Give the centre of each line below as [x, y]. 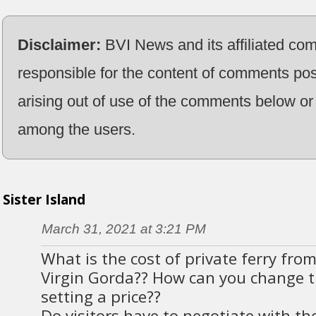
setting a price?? [101, 296]
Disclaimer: [59, 44]
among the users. [76, 129]
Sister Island [44, 199]
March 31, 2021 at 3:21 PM [123, 229]
